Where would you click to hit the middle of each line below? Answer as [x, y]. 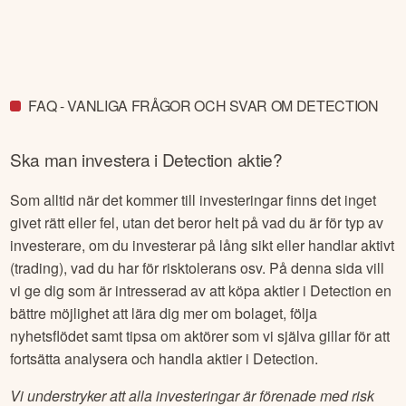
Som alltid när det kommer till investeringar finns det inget [193, 199]
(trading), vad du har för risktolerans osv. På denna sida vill [198, 267]
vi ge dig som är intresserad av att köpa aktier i [160, 290]
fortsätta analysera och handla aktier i [132, 358]
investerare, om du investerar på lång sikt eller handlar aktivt [203, 245]
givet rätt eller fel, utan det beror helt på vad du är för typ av [197, 222]
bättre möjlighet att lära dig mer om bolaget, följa [164, 313]
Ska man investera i [86, 159]
